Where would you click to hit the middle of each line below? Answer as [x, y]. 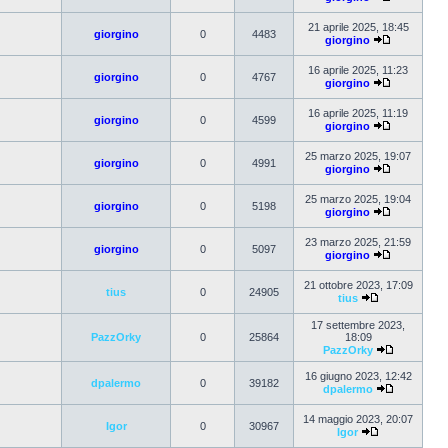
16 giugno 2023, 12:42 [358, 376]
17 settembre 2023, [358, 325]
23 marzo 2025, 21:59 [358, 242]
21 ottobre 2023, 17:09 [358, 285]
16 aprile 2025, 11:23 [358, 70]
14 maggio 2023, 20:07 [358, 419]
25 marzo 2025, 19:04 [358, 199]
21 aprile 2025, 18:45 [358, 27]
